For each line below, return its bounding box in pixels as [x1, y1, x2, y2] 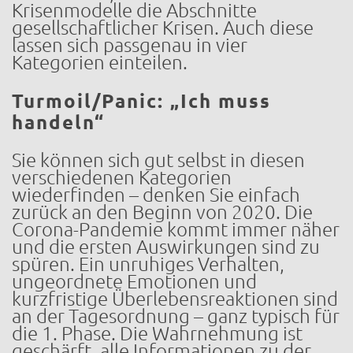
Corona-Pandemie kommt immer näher [12, 218, 340, 240]
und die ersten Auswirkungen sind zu [12, 236, 320, 258]
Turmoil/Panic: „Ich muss [12, 90, 271, 112]
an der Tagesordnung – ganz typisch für [12, 305, 340, 327]
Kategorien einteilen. [12, 51, 188, 73]
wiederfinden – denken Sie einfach [12, 184, 300, 206]
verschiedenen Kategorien [12, 166, 232, 188]
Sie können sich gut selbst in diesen [12, 149, 305, 171]
